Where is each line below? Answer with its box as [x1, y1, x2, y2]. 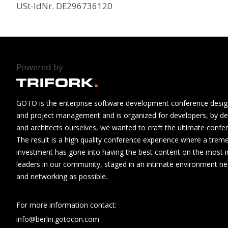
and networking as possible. [16, 171, 107, 181]
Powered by [16, 61, 63, 73]
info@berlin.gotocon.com [16, 214, 99, 224]
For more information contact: [16, 199, 117, 210]
